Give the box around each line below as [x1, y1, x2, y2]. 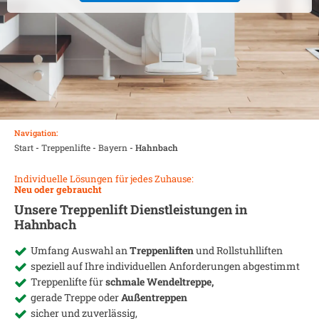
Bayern [98, 142, 127, 153]
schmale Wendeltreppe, [105, 275, 214, 288]
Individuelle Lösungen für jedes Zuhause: [14, 172, 194, 185]
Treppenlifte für [31, 275, 105, 288]
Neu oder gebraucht [14, 183, 102, 196]
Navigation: [14, 127, 58, 138]
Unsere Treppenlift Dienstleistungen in [14, 201, 247, 218]
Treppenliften [130, 244, 196, 257]
